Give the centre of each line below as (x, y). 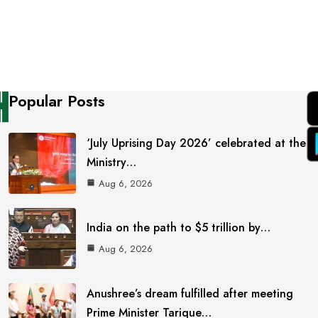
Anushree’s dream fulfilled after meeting (190, 293)
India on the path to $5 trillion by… (179, 228)
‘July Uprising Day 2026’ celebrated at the (197, 143)
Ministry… (112, 162)
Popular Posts (57, 101)
